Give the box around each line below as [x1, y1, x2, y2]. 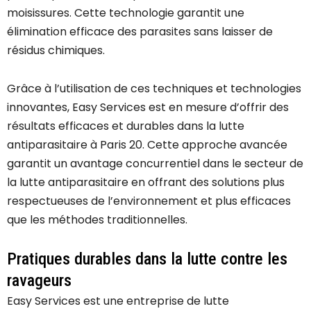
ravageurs [7, 271, 72, 291]
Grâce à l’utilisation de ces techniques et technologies [7, 81, 301, 97]
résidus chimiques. [7, 42, 105, 59]
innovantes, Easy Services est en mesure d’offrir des [7, 99, 289, 116]
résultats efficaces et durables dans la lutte [7, 118, 244, 135]
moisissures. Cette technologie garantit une [7, 5, 244, 22]
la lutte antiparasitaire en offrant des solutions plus [7, 174, 285, 191]
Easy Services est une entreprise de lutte [7, 293, 229, 310]
